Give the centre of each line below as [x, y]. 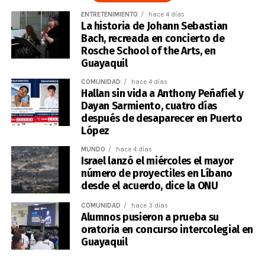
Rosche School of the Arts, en [148, 51]
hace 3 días [148, 205]
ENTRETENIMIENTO [109, 14]
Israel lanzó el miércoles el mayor [157, 161]
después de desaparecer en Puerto [161, 118]
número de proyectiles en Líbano [156, 173]
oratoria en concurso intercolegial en [167, 230]
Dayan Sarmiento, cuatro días [149, 106]
